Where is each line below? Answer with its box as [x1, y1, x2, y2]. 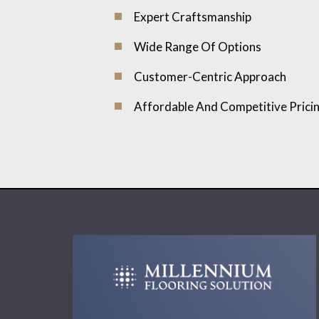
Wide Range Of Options [133, 38, 261, 54]
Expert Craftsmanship [133, 9, 251, 24]
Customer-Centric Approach [133, 68, 286, 84]
